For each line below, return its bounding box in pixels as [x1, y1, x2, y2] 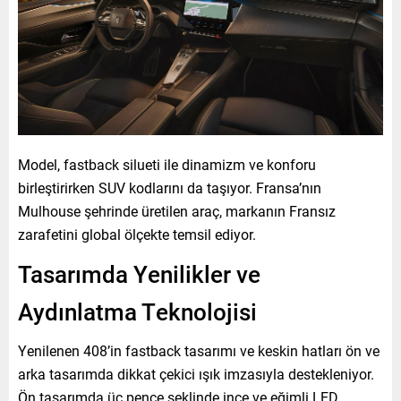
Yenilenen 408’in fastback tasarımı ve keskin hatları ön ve [18, 340, 380, 360]
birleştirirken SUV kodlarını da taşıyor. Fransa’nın [18, 177, 321, 197]
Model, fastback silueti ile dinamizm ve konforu [18, 154, 316, 174]
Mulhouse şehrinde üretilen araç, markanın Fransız [18, 200, 336, 220]
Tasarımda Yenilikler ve [18, 258, 260, 289]
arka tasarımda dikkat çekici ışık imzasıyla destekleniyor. [18, 363, 374, 383]
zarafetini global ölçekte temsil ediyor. [18, 224, 256, 243]
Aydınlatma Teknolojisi [18, 295, 257, 327]
